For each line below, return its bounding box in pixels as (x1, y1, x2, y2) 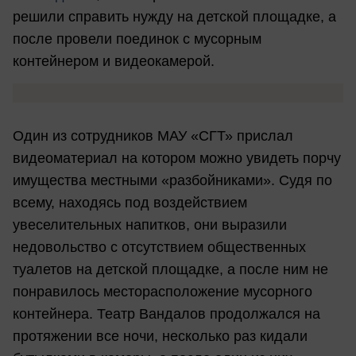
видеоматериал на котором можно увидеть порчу (13, 149, 341, 166)
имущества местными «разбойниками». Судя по (13, 172, 332, 188)
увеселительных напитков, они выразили (13, 216, 287, 233)
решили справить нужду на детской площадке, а (13, 9, 336, 25)
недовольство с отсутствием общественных (13, 238, 306, 255)
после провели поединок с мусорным (13, 31, 261, 48)
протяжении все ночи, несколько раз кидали (13, 327, 308, 344)
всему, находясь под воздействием (13, 194, 247, 211)
